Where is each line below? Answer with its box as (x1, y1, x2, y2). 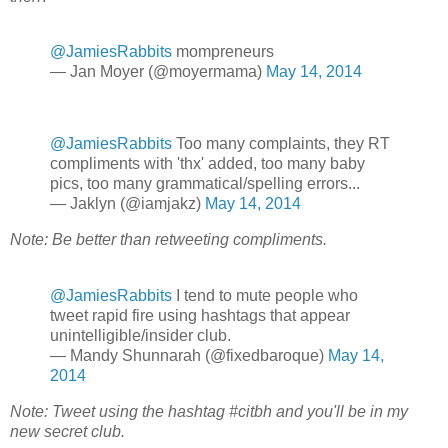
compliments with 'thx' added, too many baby (50, 155, 365, 173)
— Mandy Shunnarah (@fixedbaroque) (50, 346, 328, 364)
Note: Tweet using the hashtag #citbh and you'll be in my (10, 402, 408, 420)
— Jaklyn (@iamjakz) (50, 195, 205, 213)
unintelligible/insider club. (50, 326, 231, 344)
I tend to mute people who (172, 286, 358, 304)
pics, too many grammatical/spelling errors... (50, 175, 360, 193)
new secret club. (10, 422, 125, 440)
